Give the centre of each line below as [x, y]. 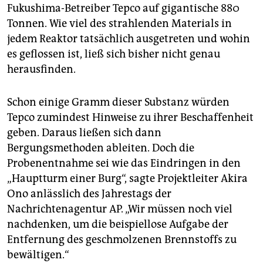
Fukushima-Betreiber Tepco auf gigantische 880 [123, 9]
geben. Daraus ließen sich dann [84, 133]
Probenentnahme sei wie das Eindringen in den [124, 163]
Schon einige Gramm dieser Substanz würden [118, 102]
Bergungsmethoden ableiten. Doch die [101, 148]
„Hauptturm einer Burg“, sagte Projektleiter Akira [127, 179]
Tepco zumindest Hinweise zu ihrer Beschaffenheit [130, 118]
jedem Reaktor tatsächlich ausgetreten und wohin [129, 39]
